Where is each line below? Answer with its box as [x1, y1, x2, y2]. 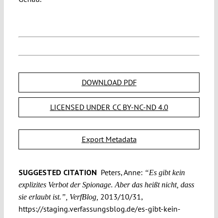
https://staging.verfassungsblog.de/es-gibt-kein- [18, 203, 181, 214]
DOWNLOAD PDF [81, 77, 137, 87]
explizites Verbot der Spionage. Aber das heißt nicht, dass [18, 180, 194, 189]
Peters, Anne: [98, 167, 143, 177]
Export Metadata [81, 134, 137, 144]
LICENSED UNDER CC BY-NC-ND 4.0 [50, 102, 168, 112]
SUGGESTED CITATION [18, 167, 99, 177]
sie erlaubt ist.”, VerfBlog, [18, 192, 98, 201]
